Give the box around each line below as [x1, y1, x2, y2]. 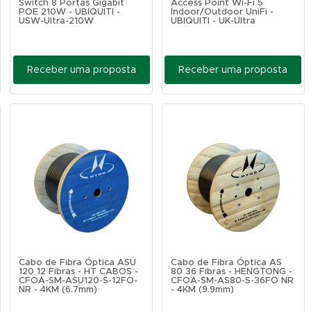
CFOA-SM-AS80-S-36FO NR [171, 276, 294, 285]
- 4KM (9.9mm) [171, 285, 234, 294]
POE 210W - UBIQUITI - [19, 8, 121, 17]
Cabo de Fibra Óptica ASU [19, 258, 137, 267]
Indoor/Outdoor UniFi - [171, 8, 274, 17]
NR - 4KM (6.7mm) [19, 285, 98, 294]
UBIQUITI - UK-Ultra [171, 17, 255, 26]
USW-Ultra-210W [19, 17, 94, 26]
